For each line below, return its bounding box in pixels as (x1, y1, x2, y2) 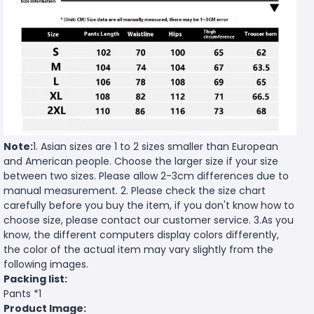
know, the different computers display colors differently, (4, 227, 279, 242)
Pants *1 (4, 286, 41, 301)
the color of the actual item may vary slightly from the (4, 242, 273, 257)
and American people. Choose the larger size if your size (4, 153, 278, 168)
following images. (4, 257, 88, 271)
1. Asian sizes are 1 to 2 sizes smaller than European (33, 139, 278, 153)
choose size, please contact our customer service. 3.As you (4, 212, 294, 227)
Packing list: (4, 271, 67, 286)
